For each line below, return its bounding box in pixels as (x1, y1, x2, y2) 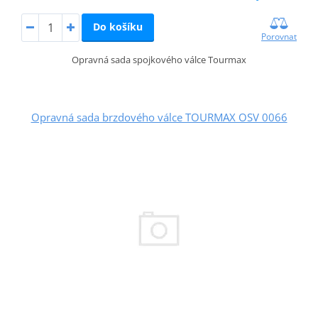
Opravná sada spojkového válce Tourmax (72, 53, 246, 66)
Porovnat (261, 31, 297, 43)
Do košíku (92, 20, 143, 34)
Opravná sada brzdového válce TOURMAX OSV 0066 (31, 109, 287, 124)
